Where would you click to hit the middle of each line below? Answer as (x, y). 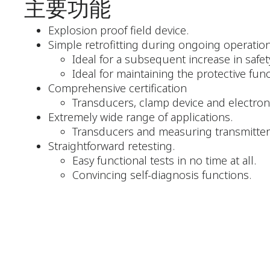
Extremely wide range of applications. (140, 117)
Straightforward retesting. (111, 146)
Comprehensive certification (118, 88)
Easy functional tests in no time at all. (164, 160)
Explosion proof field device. (118, 30)
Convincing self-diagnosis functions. (162, 175)
